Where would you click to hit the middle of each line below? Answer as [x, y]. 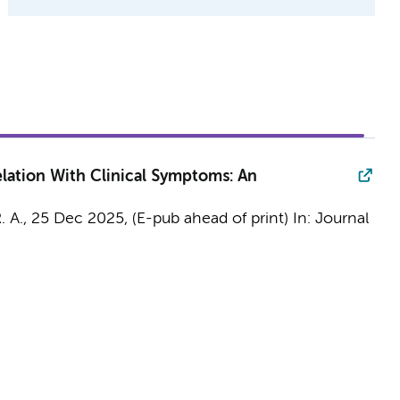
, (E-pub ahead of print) [208, 219]
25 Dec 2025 [77, 219]
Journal [342, 219]
